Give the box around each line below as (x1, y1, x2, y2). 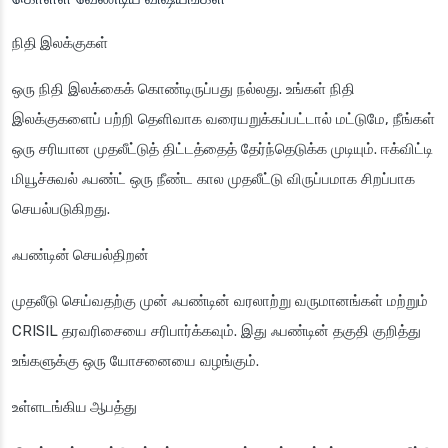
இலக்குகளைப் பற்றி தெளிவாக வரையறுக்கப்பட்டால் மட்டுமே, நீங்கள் (12, 110, 435, 129)
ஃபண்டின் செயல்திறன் (12, 246, 149, 265)
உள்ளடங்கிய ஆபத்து (12, 398, 137, 417)
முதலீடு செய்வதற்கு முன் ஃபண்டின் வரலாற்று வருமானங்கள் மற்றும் (12, 292, 428, 311)
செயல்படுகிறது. (12, 200, 110, 219)
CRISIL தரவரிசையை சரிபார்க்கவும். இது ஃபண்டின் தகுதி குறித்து (12, 322, 421, 341)
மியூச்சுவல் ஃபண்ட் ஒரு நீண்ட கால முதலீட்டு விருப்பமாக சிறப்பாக (12, 170, 415, 189)
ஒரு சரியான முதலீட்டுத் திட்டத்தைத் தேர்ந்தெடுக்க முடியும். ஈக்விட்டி (12, 140, 433, 159)
